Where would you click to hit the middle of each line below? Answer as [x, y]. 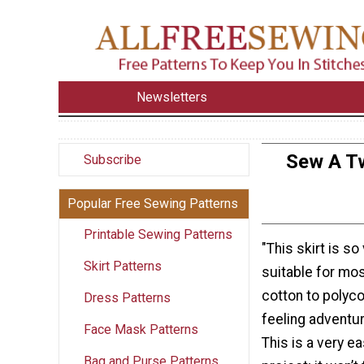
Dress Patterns [127, 297]
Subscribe [113, 159]
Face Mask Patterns [141, 329]
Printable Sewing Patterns [158, 234]
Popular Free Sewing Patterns [153, 203]
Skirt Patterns [123, 266]
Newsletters [172, 97]
